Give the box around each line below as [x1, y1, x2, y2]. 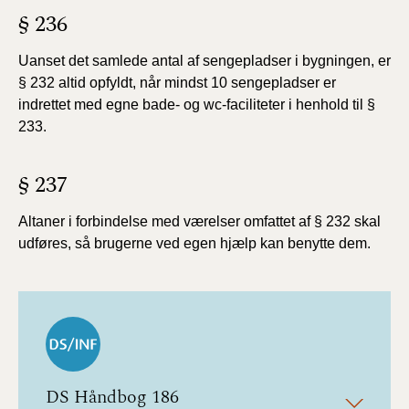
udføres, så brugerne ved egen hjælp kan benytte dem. [18, 236, 371, 251]
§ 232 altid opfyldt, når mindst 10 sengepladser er [18, 75, 336, 90]
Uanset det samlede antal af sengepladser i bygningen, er [18, 53, 391, 68]
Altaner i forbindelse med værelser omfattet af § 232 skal [18, 214, 381, 229]
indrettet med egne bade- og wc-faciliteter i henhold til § [18, 97, 375, 112]
